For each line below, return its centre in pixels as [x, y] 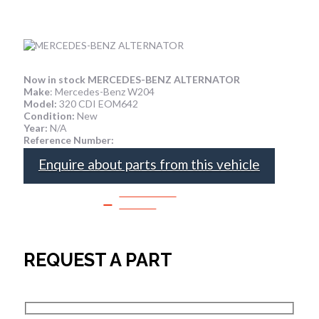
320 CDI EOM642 [97, 103]
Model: [40, 103]
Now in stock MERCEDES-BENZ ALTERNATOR [131, 79]
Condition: [49, 115]
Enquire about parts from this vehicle [149, 164]
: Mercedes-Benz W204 [102, 91]
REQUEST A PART [98, 260]
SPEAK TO [148, 192]
